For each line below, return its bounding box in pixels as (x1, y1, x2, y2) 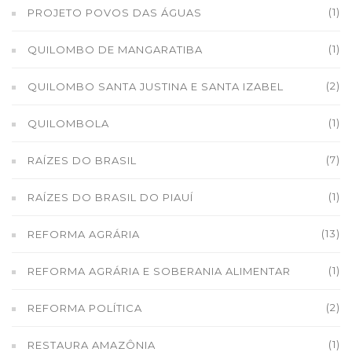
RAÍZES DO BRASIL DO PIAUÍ (27, 191, 193, 203)
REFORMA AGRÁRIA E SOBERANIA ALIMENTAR (27, 265, 291, 277)
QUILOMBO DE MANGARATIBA (27, 43, 203, 56)
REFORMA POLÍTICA (27, 302, 142, 314)
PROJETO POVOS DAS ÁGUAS (27, 6, 202, 19)
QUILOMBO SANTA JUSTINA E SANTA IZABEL (27, 80, 284, 93)
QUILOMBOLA (27, 117, 109, 130)
